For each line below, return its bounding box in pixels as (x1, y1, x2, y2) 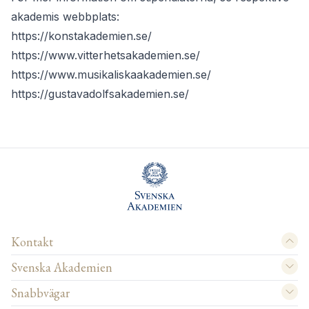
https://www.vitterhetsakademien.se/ (11, 48, 200, 63)
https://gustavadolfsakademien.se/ (11, 87, 189, 101)
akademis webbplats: (11, 10, 119, 24)
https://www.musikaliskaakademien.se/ (11, 68, 211, 82)
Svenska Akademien (11, 259, 112, 276)
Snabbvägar (11, 285, 70, 301)
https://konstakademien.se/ (11, 29, 152, 43)
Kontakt (11, 234, 53, 250)
